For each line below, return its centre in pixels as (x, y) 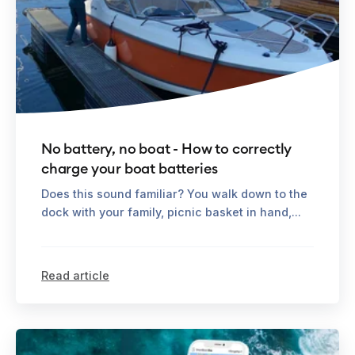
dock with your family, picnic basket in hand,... (171, 212)
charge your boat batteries (130, 168)
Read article (75, 275)
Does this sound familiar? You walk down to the (174, 193)
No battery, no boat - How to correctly (167, 148)
